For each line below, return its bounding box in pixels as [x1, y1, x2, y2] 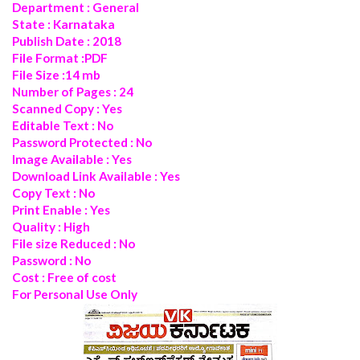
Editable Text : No [12, 117, 113, 133]
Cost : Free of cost [12, 269, 117, 284]
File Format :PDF [12, 50, 108, 65]
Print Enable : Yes [12, 202, 110, 217]
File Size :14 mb [12, 67, 100, 82]
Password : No [12, 252, 91, 268]
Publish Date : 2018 [12, 33, 121, 48]
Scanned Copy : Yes [12, 100, 122, 116]
